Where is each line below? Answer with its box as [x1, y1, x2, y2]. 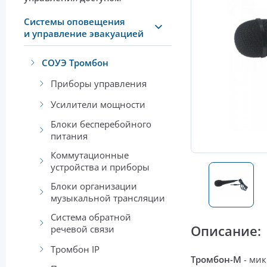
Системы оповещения [24, 15, 125, 28]
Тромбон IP [51, 243, 100, 255]
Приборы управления [51, 77, 147, 89]
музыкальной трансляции [51, 192, 165, 204]
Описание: [191, 222, 261, 240]
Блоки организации [51, 180, 137, 193]
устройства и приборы [51, 161, 150, 173]
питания [51, 130, 88, 142]
